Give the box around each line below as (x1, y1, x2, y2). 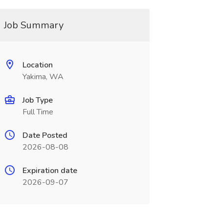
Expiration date (22, 165, 77, 176)
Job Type (22, 95, 53, 106)
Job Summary (3, 19, 64, 32)
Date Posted (22, 130, 67, 141)
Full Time (22, 107, 53, 117)
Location (22, 60, 53, 70)
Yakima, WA (22, 71, 64, 82)
